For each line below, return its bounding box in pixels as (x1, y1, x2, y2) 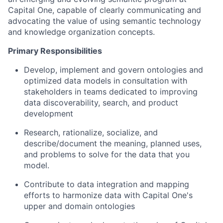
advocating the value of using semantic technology (8, 16, 201, 26)
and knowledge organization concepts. (8, 27, 155, 37)
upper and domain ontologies (24, 201, 135, 211)
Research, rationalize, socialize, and (24, 127, 158, 137)
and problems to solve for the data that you (24, 149, 190, 159)
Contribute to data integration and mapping (24, 179, 189, 189)
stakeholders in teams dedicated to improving (24, 87, 198, 97)
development (24, 109, 73, 118)
